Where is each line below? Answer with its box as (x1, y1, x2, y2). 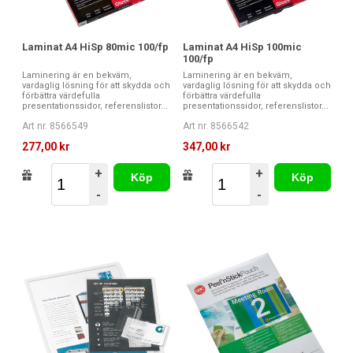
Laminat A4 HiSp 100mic (183, 40, 302, 53)
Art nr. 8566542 (183, 120, 249, 132)
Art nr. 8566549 (22, 120, 88, 132)
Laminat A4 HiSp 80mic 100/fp (22, 40, 169, 53)
